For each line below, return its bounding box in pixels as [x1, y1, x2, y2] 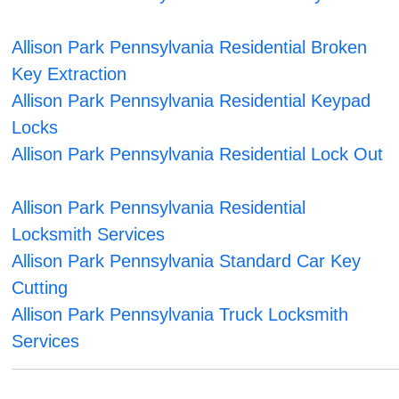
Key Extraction [12, 64, 127, 85]
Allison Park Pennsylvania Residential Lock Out [12, 144, 384, 165]
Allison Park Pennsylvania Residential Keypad [12, 91, 371, 111]
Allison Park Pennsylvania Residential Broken [12, 37, 368, 58]
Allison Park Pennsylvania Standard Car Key [12, 251, 362, 272]
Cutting [12, 278, 69, 298]
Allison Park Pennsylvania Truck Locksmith [12, 305, 349, 325]
